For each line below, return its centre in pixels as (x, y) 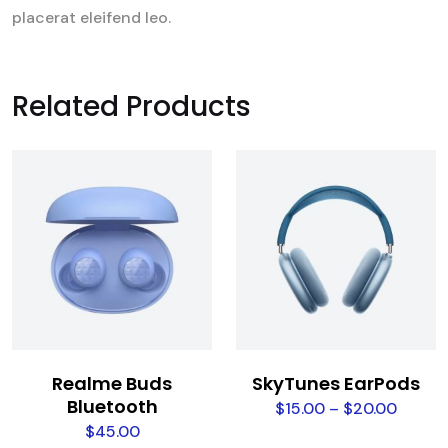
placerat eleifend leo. (91, 18)
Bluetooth (112, 407)
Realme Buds (112, 384)
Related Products (131, 107)
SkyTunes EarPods (336, 384)
